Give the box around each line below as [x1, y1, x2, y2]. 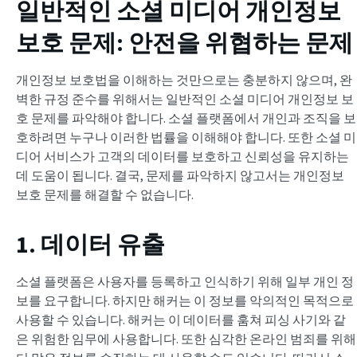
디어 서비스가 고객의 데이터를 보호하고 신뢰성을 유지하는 [16, 148, 349, 165]
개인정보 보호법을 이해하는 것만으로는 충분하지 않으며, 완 [16, 72, 352, 88]
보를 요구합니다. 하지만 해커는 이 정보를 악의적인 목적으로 [16, 292, 354, 309]
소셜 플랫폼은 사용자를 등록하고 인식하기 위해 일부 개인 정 [16, 273, 354, 290]
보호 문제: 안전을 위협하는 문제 [16, 27, 353, 58]
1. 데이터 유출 [16, 229, 165, 260]
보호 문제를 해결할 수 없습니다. [16, 186, 194, 203]
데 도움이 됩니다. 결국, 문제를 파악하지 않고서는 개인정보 [16, 167, 344, 184]
